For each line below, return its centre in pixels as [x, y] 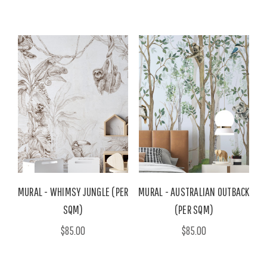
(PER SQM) [194, 210]
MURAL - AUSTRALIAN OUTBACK [194, 192]
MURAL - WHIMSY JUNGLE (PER [73, 192]
